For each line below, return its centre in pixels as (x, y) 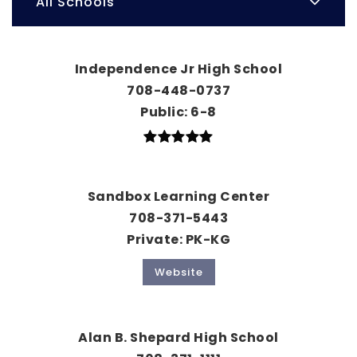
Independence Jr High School (178, 69)
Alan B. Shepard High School (178, 338)
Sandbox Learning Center (178, 197)
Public (163, 112)
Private (153, 240)
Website (178, 273)
